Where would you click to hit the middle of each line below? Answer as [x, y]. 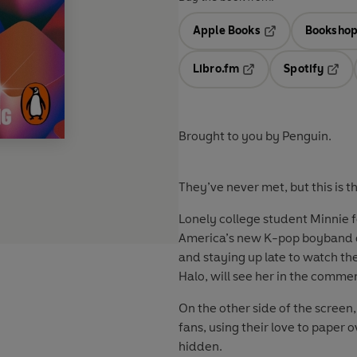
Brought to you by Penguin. [255, 136]
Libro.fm [216, 69]
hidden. [200, 347]
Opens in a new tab [294, 80]
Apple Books [227, 31]
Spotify [304, 69]
